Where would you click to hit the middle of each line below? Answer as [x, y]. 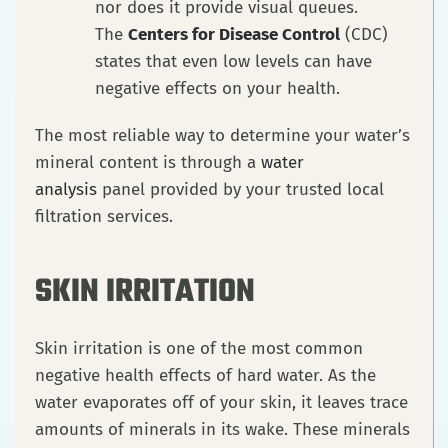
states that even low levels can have [233, 62]
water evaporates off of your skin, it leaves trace [221, 403]
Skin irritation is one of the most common [199, 349]
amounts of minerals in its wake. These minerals [222, 430]
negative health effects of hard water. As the [205, 376]
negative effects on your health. [222, 89]
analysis [66, 190]
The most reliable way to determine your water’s [222, 136]
